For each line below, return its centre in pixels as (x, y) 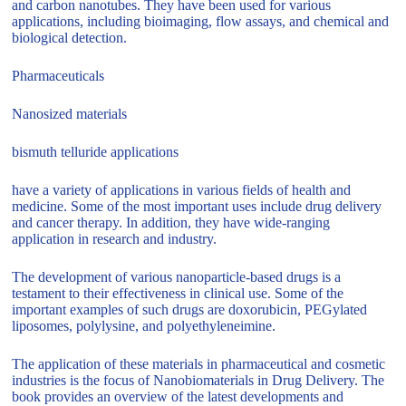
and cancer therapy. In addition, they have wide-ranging (171, 223)
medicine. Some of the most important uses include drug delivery (197, 207)
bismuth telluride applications (96, 152)
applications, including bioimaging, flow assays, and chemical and (201, 22)
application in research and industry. (115, 239)
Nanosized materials (70, 114)
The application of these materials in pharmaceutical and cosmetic (199, 364)
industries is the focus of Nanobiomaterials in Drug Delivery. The (198, 381)
